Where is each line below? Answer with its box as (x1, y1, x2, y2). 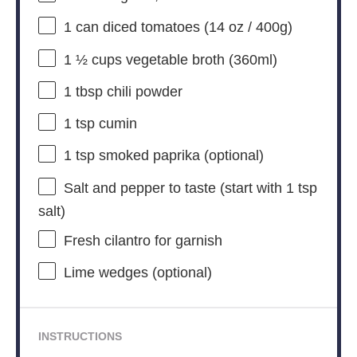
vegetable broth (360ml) (121, 51, 277, 68)
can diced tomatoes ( (71, 19, 209, 36)
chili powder (102, 84, 182, 100)
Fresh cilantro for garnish (63, 233, 222, 249)
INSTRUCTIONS (37, 331, 122, 343)
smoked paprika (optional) (94, 147, 264, 164)
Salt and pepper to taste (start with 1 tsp (63, 179, 317, 196)
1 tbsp (63, 84, 103, 100)
